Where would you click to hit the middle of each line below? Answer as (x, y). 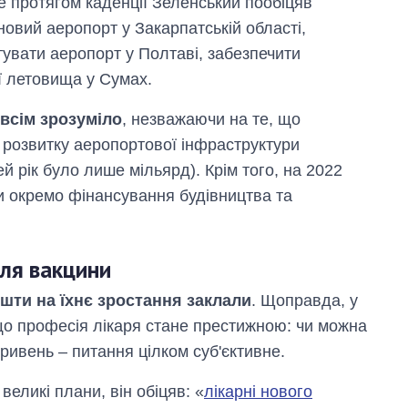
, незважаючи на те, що (211, 120)
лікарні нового (258, 392)
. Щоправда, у (305, 301)
